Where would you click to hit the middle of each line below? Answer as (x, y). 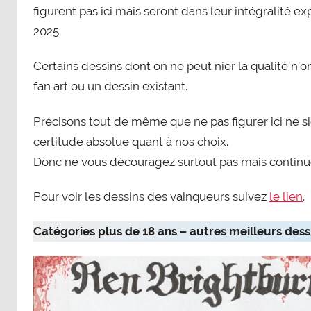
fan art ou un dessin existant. (110, 86)
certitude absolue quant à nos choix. (131, 141)
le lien (286, 196)
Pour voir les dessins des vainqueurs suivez (151, 196)
